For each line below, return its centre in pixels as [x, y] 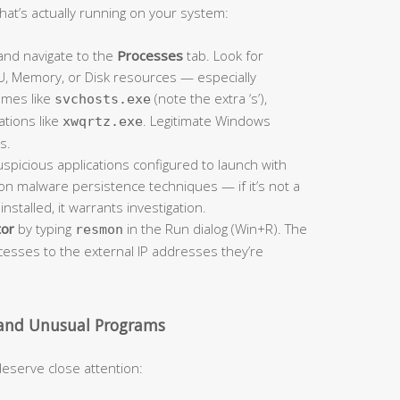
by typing [45, 228]
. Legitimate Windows [207, 120]
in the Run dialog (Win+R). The [215, 228]
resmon [99, 229]
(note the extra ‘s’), [209, 98]
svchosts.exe [103, 99]
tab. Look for [223, 55]
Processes [150, 55]
